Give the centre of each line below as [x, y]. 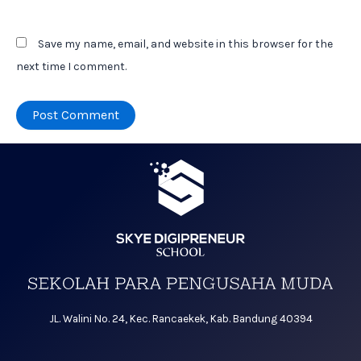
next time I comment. [71, 67]
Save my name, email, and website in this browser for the [185, 44]
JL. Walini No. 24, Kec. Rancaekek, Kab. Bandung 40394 [180, 319]
